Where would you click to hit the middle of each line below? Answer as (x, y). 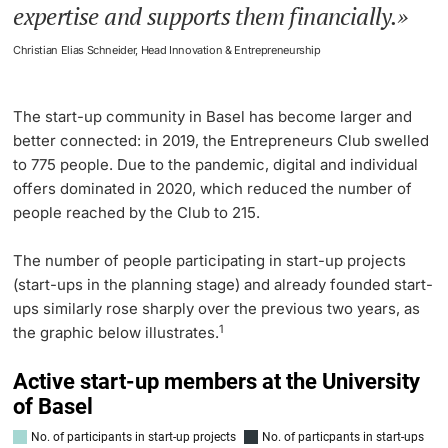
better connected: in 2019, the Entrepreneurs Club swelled (221, 141)
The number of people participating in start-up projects (210, 261)
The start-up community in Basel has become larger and (213, 117)
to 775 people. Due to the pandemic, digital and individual (216, 165)
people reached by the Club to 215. (137, 213)
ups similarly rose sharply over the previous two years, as (217, 309)
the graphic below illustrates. (116, 333)
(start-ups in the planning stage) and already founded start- (223, 285)
